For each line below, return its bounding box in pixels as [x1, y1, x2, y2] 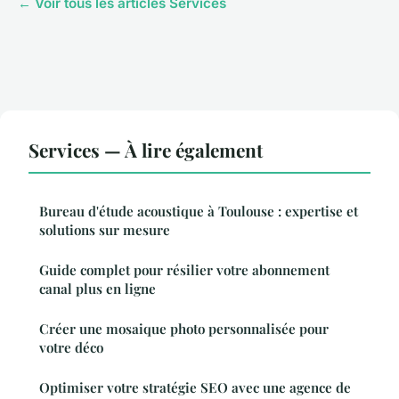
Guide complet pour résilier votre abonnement [39, 260, 330, 279]
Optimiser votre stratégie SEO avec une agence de [39, 378, 351, 396]
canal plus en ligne [39, 279, 156, 297]
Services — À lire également [28, 136, 263, 162]
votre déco [39, 338, 103, 356]
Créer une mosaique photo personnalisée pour [39, 319, 329, 338]
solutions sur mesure [39, 220, 170, 239]
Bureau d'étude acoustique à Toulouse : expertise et [39, 201, 358, 220]
